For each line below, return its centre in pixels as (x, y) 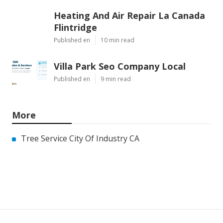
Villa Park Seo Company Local (120, 66)
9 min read (116, 79)
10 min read (117, 40)
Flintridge (75, 28)
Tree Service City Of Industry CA (80, 139)
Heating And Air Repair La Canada (129, 16)
